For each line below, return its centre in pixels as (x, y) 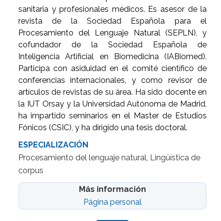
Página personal (113, 202)
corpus (31, 171)
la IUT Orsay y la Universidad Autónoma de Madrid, (113, 104)
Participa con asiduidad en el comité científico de (113, 69)
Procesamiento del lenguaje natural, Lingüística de (110, 158)
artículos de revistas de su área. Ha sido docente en (113, 92)
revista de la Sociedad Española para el (113, 21)
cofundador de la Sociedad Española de (113, 45)
